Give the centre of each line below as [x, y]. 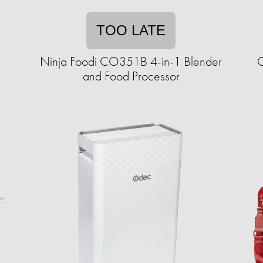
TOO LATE [131, 30]
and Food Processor [131, 76]
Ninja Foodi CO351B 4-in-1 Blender [131, 61]
